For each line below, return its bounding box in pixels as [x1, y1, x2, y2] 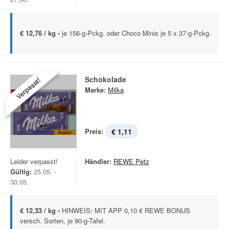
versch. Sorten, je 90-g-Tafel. [20, 216, 105, 225]
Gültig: [10, 167, 32, 176]
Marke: [85, 85, 106, 95]
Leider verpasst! [10, 156, 58, 166]
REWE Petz [113, 156, 149, 166]
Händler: [85, 156, 111, 166]
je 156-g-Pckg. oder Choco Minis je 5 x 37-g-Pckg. [62, 28, 211, 38]
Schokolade [85, 74, 126, 84]
